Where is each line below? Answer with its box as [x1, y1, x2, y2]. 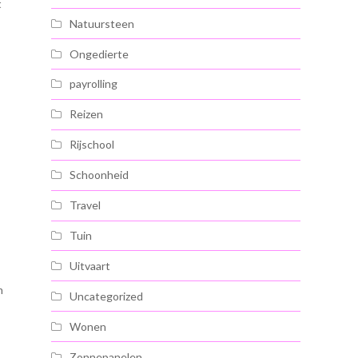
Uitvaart [70, 258, 110, 272]
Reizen [70, 107, 103, 121]
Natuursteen [70, 16, 134, 30]
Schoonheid [70, 168, 129, 182]
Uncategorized [70, 288, 143, 303]
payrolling [70, 77, 117, 91]
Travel [70, 198, 101, 213]
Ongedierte [70, 46, 129, 61]
